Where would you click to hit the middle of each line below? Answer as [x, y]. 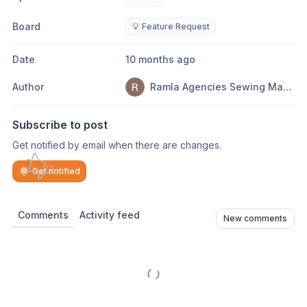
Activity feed [110, 215]
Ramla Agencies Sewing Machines [287, 87]
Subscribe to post [60, 125]
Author [28, 87]
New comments [255, 218]
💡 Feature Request [170, 26]
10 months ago [162, 59]
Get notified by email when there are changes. [117, 145]
